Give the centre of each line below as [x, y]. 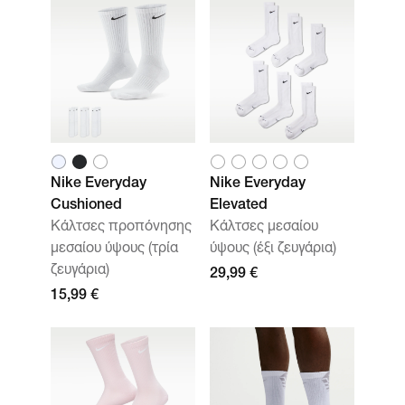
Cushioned [86, 206]
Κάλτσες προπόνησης [121, 228]
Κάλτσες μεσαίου [264, 228]
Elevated [239, 206]
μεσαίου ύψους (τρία [114, 250]
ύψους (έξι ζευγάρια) [273, 250]
